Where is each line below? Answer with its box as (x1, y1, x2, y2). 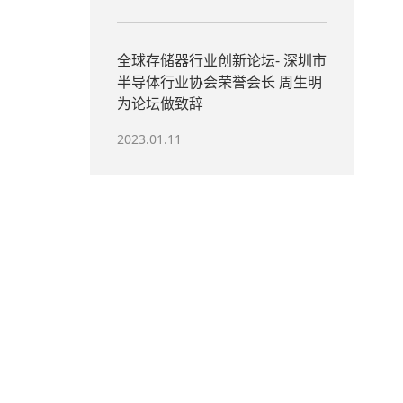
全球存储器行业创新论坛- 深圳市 (116, 50, 327, 70)
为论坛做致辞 (116, 94, 203, 113)
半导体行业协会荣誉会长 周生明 (116, 72, 322, 92)
